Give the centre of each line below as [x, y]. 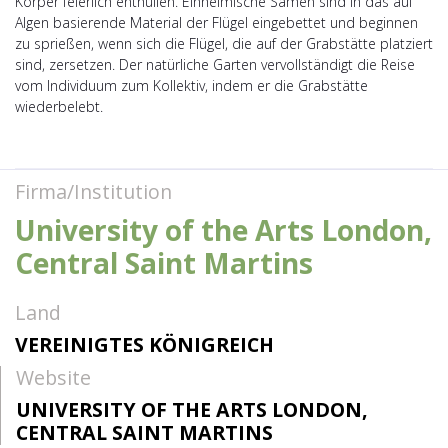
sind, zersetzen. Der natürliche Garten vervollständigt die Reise [215, 64]
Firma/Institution [93, 192]
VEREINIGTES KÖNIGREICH [144, 345]
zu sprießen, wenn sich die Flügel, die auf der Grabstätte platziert [224, 43]
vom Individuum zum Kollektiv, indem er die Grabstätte [191, 85]
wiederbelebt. [59, 106]
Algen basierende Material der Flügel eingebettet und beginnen [216, 22]
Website [53, 377]
